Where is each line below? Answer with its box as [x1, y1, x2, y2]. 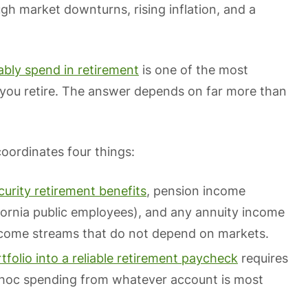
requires [238, 251, 288, 265]
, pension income [146, 184, 245, 198]
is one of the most [139, 63, 248, 77]
